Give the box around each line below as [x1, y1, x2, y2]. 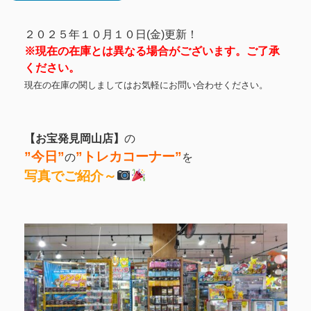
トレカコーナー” [82, 149, 182, 164]
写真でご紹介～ [24, 168, 117, 183]
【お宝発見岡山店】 [24, 132, 124, 144]
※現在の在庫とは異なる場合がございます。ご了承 [24, 44, 280, 57]
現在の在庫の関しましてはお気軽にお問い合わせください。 [24, 79, 268, 90]
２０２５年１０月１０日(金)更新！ [24, 28, 198, 40]
